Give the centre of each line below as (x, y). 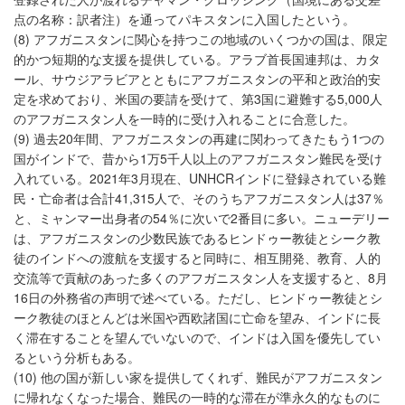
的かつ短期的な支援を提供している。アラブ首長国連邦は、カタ (197, 59)
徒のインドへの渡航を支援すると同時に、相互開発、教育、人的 (197, 258)
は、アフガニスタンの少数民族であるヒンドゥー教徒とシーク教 (197, 238)
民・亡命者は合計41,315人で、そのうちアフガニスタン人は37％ (199, 198)
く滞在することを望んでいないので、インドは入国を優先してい (197, 338)
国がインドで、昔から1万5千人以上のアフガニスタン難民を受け (198, 159)
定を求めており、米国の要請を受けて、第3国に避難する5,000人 (198, 99)
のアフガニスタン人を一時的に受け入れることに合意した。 (184, 119)
